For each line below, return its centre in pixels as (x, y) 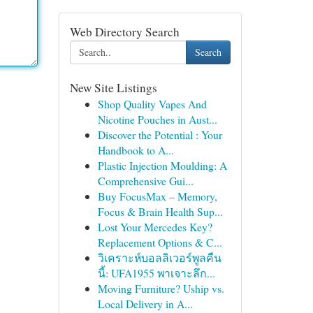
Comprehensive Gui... (145, 181)
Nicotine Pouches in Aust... (157, 119)
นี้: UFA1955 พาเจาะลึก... (156, 273)
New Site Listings (113, 88)
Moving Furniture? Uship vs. (161, 288)
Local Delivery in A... (145, 304)
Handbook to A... (136, 150)
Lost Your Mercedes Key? (155, 227)
